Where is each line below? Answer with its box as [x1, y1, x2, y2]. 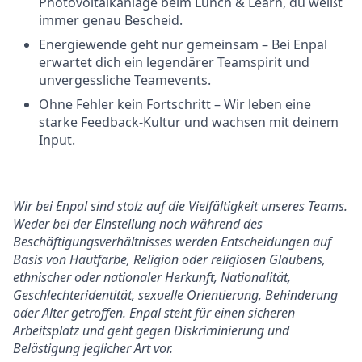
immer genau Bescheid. [39, 11, 183, 29]
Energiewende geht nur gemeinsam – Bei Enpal [39, 36, 327, 53]
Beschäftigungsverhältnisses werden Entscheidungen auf [13, 233, 331, 250]
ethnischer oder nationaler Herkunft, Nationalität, [13, 268, 291, 286]
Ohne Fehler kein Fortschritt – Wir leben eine [39, 95, 311, 113]
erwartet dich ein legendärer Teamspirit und [39, 53, 309, 71]
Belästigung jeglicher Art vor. [13, 339, 173, 357]
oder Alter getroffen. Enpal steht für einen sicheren [13, 304, 295, 322]
